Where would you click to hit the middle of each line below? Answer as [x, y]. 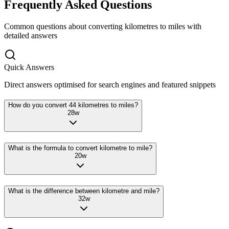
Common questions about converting [63, 26]
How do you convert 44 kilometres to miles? [73, 105]
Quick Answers [29, 67]
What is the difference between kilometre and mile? [84, 191]
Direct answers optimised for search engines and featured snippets [110, 84]
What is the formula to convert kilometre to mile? [80, 148]
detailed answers [31, 35]
